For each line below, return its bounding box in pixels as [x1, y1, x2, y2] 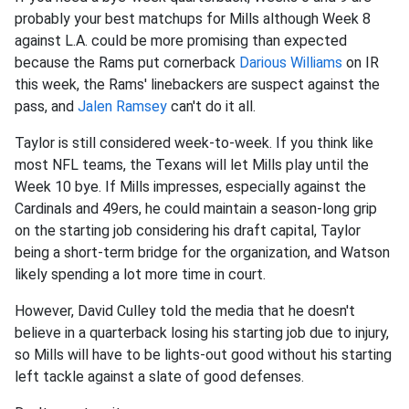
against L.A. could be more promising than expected [15, 32, 347, 49]
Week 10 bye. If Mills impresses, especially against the [15, 178, 366, 195]
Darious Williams [239, 54, 342, 71]
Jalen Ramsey [78, 98, 167, 115]
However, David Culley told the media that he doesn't [15, 302, 355, 320]
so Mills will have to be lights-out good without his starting [15, 346, 392, 363]
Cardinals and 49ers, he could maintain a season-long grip [15, 200, 377, 217]
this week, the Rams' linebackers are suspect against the [15, 76, 380, 93]
